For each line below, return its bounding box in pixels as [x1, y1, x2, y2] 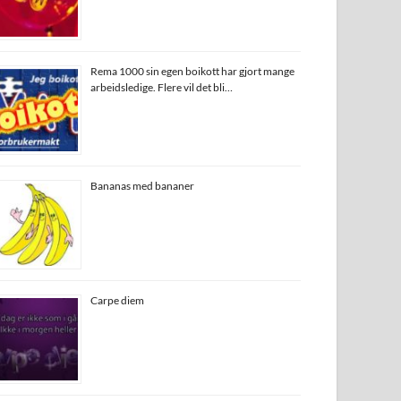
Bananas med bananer [90, 178, 195, 192]
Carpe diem [90, 293, 145, 307]
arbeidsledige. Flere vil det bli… [90, 80, 234, 94]
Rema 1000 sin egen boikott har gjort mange [90, 64, 295, 78]
